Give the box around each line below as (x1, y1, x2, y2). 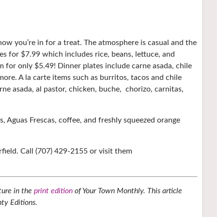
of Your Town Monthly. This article (73, 187, 182, 195)
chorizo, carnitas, (125, 85, 184, 93)
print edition (34, 187, 73, 195)
